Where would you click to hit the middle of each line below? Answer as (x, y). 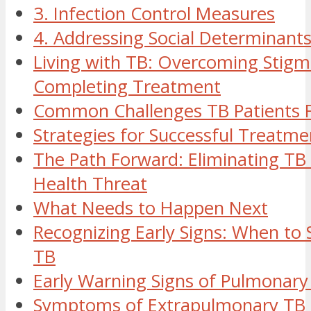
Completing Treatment (127, 87)
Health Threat (90, 184)
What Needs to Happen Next (151, 208)
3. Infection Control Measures (154, 14)
